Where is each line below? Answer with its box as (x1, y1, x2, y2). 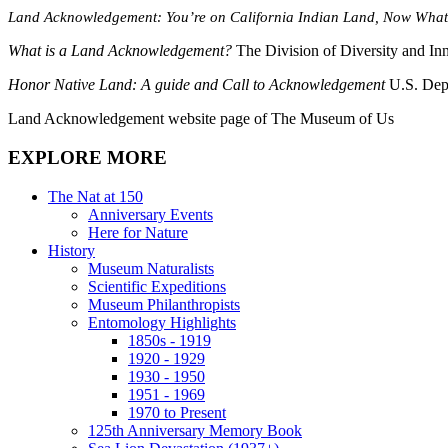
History (48, 241, 95, 259)
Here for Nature (88, 223, 188, 241)
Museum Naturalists (88, 259, 214, 277)
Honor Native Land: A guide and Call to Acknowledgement (8, 76, 389, 94)
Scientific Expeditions (88, 277, 226, 295)
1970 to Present (128, 403, 226, 421)
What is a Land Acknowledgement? (8, 42, 236, 60)
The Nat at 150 (48, 187, 143, 205)
